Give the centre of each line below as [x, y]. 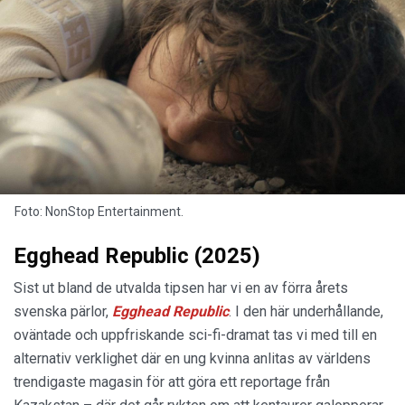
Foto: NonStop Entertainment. [99, 211]
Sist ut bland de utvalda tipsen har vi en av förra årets [181, 287]
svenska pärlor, [63, 311]
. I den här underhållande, [306, 311]
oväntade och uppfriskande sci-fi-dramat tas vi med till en [195, 334]
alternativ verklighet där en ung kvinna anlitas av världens [192, 358]
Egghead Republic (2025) [137, 255]
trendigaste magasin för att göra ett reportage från [172, 381]
